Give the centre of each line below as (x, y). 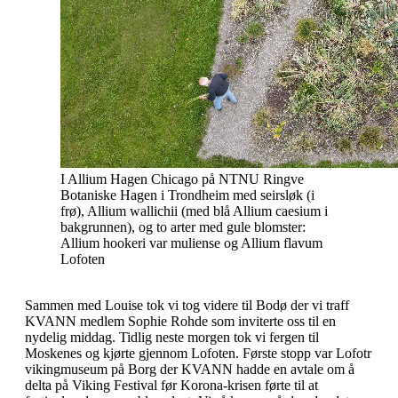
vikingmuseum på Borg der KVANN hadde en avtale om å (190, 369)
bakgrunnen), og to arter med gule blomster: (183, 227)
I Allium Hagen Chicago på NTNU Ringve (182, 179)
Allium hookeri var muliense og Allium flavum (191, 243)
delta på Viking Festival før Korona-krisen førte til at (171, 385)
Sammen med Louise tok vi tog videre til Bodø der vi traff (187, 305)
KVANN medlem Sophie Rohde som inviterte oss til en (180, 321)
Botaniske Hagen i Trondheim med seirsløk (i (187, 195)
